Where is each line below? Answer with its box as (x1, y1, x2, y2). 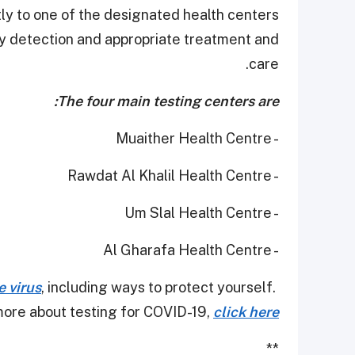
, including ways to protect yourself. (41, 278, 279, 296)
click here (213, 303, 279, 320)
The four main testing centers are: (57, 92, 279, 109)
